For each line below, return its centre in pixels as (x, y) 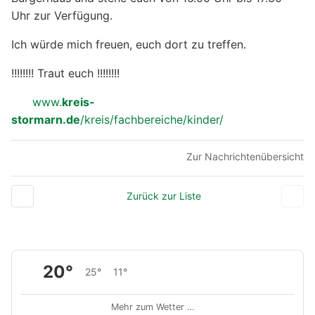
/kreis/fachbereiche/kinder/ (152, 120)
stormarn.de (46, 120)
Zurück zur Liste (163, 196)
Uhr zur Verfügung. (62, 16)
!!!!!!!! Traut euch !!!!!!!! (65, 73)
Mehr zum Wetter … (153, 307)
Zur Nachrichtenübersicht (245, 157)
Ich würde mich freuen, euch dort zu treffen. (129, 45)
